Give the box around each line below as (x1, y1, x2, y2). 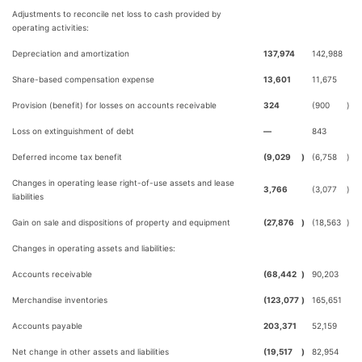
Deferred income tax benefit (12, 152, 122, 162)
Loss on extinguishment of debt (12, 126, 134, 136)
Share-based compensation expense (12, 74, 154, 84)
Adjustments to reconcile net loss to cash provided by (12, 9, 221, 19)
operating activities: (12, 23, 89, 32)
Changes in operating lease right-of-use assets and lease (12, 178, 234, 187)
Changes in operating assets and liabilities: (12, 243, 175, 253)
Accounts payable (12, 321, 82, 330)
